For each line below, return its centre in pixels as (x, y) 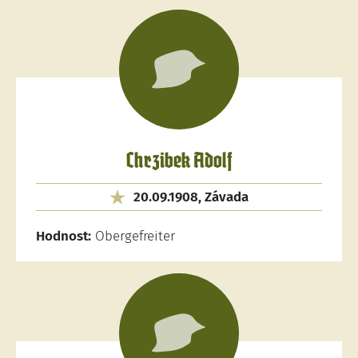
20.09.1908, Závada (191, 197)
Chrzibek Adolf (179, 162)
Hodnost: (64, 236)
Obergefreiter (133, 236)
